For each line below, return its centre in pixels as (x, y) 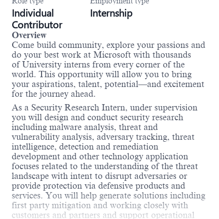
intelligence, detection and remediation (85, 147)
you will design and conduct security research (98, 118)
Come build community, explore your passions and (109, 45)
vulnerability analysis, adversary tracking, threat (103, 137)
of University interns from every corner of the (98, 65)
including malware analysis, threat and (85, 127)
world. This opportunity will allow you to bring (102, 75)
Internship (111, 13)
